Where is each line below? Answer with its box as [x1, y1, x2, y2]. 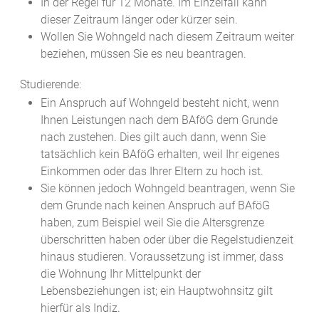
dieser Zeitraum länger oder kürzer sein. [40, 13, 238, 27]
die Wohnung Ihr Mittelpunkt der [40, 267, 201, 281]
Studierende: [20, 78, 81, 92]
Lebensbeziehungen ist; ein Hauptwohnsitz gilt [40, 284, 273, 298]
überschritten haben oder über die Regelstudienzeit [40, 233, 293, 247]
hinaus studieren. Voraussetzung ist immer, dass [40, 250, 283, 264]
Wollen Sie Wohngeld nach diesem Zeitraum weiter [40, 30, 294, 44]
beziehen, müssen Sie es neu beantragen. [40, 47, 246, 61]
